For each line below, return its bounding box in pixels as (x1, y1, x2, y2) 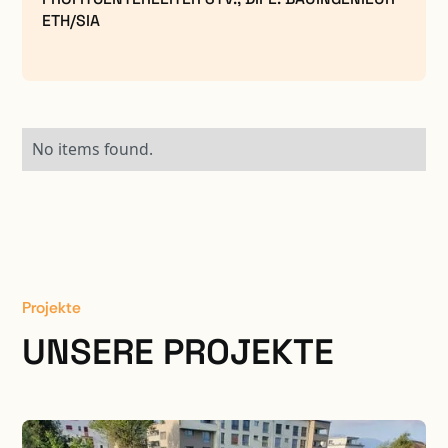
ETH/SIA (42, 10, 101, 31)
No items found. (32, 137, 154, 160)
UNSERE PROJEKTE (22, 328, 335, 374)
